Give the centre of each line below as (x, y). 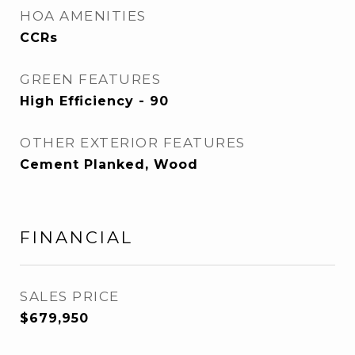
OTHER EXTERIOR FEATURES (133, 143)
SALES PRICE (70, 296)
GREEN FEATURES (90, 79)
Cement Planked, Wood (109, 164)
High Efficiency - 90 (94, 101)
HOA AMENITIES (83, 16)
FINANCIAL (76, 237)
